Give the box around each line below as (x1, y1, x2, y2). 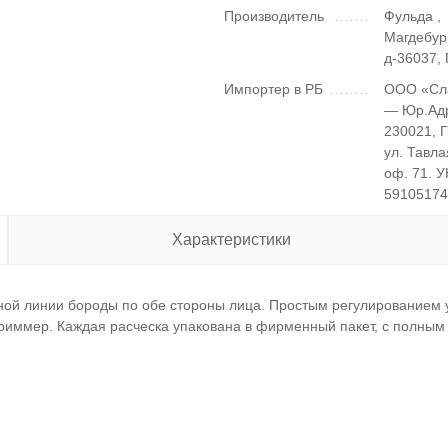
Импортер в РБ (224, 81, 323, 97)
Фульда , (384, 8, 442, 24)
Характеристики (171, 231, 291, 248)
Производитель (224, 8, 324, 24)
